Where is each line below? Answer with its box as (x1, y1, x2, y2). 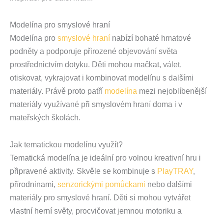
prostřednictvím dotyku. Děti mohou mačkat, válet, (10, 60, 182, 69)
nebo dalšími (145, 180, 192, 189)
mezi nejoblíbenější (137, 87, 207, 96)
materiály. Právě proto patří (10, 87, 105, 96)
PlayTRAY (157, 167, 193, 176)
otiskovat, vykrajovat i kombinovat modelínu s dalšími (10, 74, 193, 82)
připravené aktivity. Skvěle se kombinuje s (10, 167, 157, 176)
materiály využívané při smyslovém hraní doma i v (10, 100, 182, 109)
